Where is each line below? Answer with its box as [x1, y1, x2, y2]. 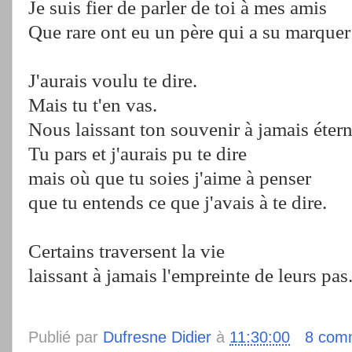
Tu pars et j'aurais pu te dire [28, 141, 247, 164]
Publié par [28, 328, 103, 346]
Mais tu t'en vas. [28, 93, 157, 115]
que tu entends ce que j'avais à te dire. [28, 190, 327, 213]
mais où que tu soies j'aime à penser [28, 166, 311, 189]
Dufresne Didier [103, 328, 211, 346]
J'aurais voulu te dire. [28, 68, 197, 91]
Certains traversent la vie [28, 239, 225, 262]
